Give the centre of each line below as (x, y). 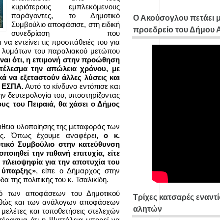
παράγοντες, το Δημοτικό (66, 15)
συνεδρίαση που (66, 33)
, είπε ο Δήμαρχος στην (78, 171)
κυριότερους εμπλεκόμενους (66, 7)
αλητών (148, 209)
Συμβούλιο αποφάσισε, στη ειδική (66, 24)
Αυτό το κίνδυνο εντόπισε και (72, 86)
